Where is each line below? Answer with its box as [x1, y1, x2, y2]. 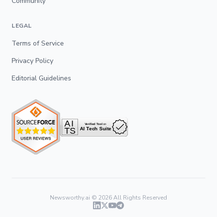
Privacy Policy [12, 56, 53, 65]
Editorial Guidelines [12, 73, 71, 83]
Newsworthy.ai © [50, 194, 98, 202]
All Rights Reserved [112, 194, 167, 202]
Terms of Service [12, 38, 64, 48]
